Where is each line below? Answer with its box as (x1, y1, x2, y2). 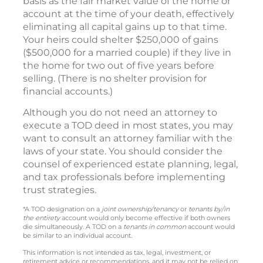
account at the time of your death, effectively (23, 8, 234, 19)
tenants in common (123, 222, 188, 231)
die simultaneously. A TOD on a (23, 222, 123, 231)
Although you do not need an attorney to (23, 106, 217, 118)
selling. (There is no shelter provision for (23, 72, 207, 84)
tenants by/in (188, 204, 230, 213)
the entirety (23, 213, 60, 222)
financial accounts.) (23, 85, 113, 97)
